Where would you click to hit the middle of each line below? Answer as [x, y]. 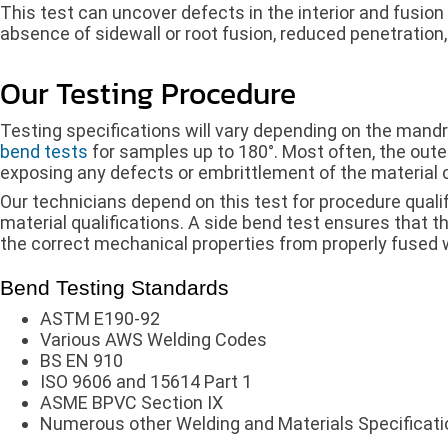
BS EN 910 [81, 360]
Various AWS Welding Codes [153, 339]
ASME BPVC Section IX [131, 402]
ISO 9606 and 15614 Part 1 [146, 381]
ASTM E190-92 [100, 318]
